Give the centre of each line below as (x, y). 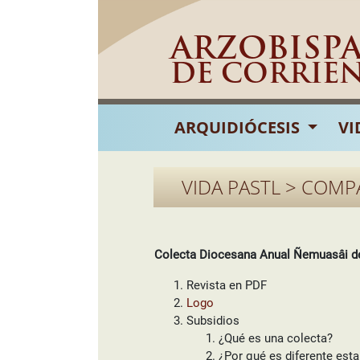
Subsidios (213, 321)
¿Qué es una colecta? (276, 338)
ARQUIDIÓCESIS (239, 127)
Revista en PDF (227, 285)
